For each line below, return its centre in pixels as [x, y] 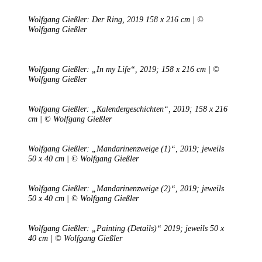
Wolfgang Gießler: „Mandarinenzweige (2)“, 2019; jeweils [126, 189]
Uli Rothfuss [122, 142]
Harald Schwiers [82, 205]
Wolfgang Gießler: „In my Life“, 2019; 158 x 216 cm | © [124, 69]
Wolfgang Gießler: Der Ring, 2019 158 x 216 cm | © [116, 20]
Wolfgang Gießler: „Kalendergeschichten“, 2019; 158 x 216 [128, 109]
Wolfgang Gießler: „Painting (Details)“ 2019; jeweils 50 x [126, 228]
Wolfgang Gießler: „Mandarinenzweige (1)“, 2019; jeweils [126, 149]
